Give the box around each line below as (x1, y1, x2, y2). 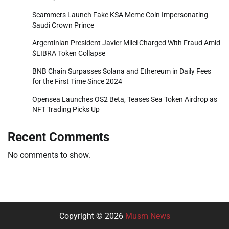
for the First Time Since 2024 (32, 77, 122, 85)
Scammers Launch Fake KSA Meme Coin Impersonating (32, 10, 208, 19)
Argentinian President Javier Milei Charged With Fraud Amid (32, 38, 220, 47)
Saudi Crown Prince (32, 20, 94, 29)
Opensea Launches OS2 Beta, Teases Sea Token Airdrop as (32, 95, 217, 103)
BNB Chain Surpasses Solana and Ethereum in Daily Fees (32, 66, 211, 75)
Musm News (125, 211, 170, 221)
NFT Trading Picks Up (32, 105, 100, 113)
